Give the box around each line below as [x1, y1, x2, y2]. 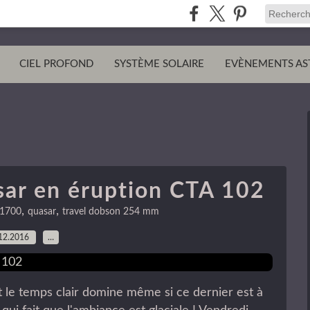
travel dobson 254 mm [62, 207, 159, 217]
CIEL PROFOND [19, 59, 93, 69]
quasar [28, 207, 56, 217]
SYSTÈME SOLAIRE [114, 59, 204, 69]
